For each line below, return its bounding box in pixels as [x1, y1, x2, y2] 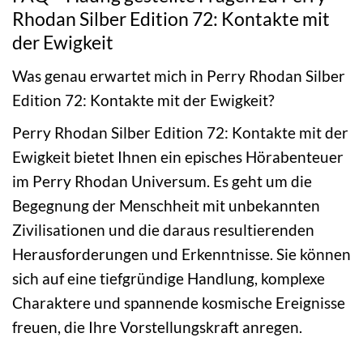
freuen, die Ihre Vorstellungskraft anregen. [12, 317, 302, 336]
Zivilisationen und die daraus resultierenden [12, 220, 314, 239]
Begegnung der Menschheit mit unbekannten [12, 195, 320, 215]
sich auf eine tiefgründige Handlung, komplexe [12, 268, 325, 288]
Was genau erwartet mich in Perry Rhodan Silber [12, 66, 345, 85]
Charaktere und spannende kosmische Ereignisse [12, 293, 345, 312]
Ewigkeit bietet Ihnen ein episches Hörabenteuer [12, 147, 344, 166]
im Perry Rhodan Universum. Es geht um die [12, 171, 312, 190]
